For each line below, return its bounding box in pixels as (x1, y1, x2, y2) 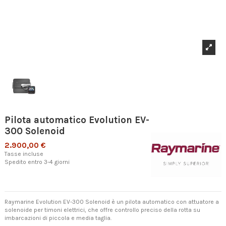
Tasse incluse (5, 150, 43, 157)
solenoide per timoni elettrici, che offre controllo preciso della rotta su (5, 206, 200, 214)
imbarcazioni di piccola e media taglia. (5, 214, 111, 222)
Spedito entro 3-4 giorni (5, 158, 70, 165)
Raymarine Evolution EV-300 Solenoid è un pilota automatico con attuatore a (5, 198, 219, 206)
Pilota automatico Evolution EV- (5, 115, 149, 126)
